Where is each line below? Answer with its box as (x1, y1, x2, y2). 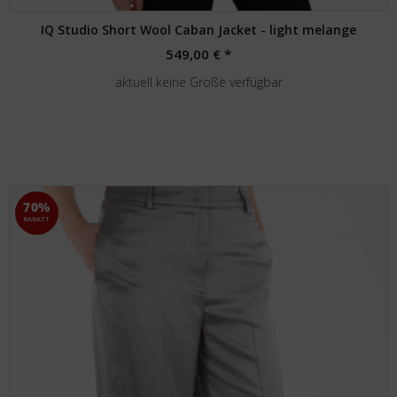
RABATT (23, 214, 51, 224)
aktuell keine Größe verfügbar (114, 74, 283, 90)
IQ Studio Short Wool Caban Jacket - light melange (41, 21, 357, 38)
